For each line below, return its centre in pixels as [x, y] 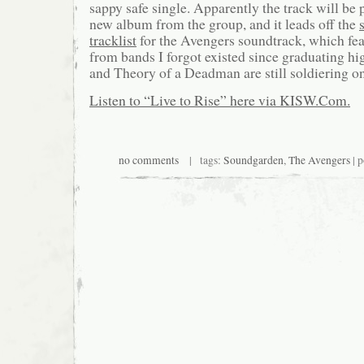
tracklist [113, 39]
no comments [149, 160]
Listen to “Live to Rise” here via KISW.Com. [220, 100]
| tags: [201, 160]
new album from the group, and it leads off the [224, 23]
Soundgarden [253, 160]
